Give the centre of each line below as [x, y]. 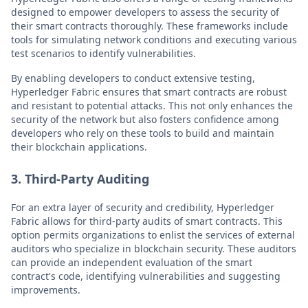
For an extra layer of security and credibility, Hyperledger [143, 207]
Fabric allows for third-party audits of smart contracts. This [147, 221]
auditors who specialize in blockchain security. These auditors [154, 249]
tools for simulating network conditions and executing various [154, 40]
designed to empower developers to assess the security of [145, 12]
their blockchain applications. [79, 147]
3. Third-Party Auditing [80, 179]
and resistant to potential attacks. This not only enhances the [152, 106]
